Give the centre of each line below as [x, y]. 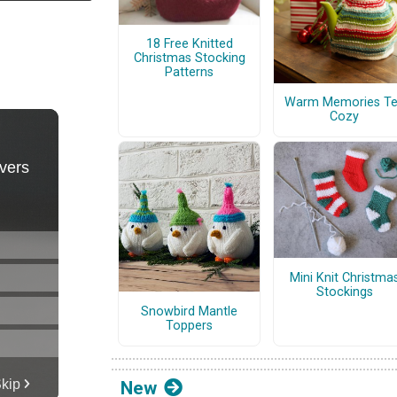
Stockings [344, 292]
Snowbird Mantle [189, 311]
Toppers [189, 325]
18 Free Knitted [189, 44]
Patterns [189, 73]
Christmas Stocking [189, 58]
